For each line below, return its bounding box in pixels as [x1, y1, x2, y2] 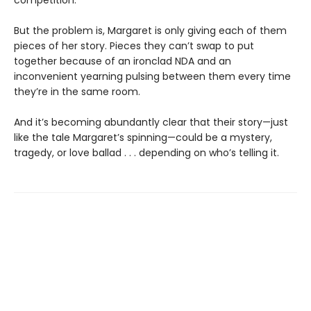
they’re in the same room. [14, 84, 140, 99]
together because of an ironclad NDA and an [14, 53, 231, 68]
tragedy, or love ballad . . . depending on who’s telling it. [14, 145, 279, 160]
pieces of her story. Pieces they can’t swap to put [14, 38, 254, 53]
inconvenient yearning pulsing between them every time [14, 69, 291, 83]
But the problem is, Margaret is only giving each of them [14, 23, 287, 37]
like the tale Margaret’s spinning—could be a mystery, [14, 130, 272, 144]
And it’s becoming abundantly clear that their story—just [14, 115, 288, 129]
